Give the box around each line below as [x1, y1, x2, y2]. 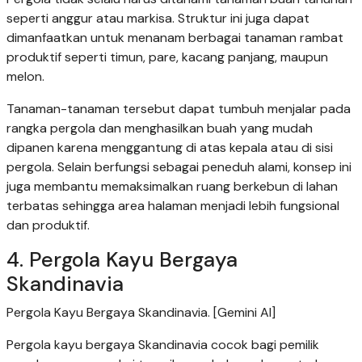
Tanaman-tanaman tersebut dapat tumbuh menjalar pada [6, 100, 351, 118]
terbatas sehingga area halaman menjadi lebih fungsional [6, 197, 339, 215]
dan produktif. [6, 217, 90, 234]
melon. [6, 68, 44, 86]
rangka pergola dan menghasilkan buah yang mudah [6, 120, 313, 137]
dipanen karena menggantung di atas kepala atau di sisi [6, 139, 333, 157]
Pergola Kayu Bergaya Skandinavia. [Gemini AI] [6, 304, 276, 322]
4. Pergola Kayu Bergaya [6, 246, 238, 274]
